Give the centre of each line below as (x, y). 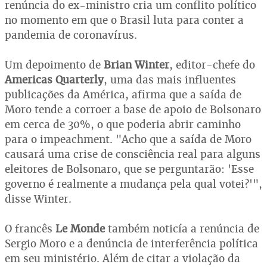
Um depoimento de (53, 64)
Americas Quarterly (54, 79)
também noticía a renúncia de (182, 228)
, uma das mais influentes (170, 79)
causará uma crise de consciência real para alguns (133, 154)
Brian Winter (135, 64)
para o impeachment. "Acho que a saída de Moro (128, 139)
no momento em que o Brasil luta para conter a (124, 20)
